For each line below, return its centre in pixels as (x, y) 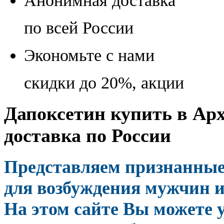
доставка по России (87, 135)
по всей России (79, 27)
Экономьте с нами (89, 55)
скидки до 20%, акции (104, 82)
